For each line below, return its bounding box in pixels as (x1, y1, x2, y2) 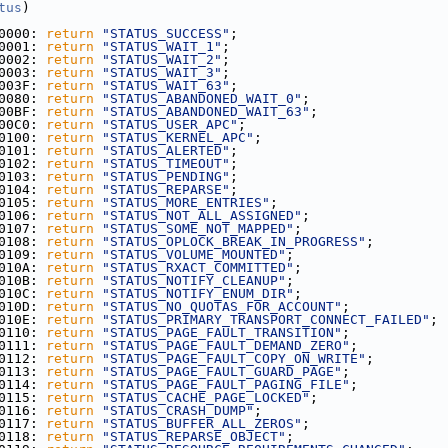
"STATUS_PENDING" (102, 169, 230, 184)
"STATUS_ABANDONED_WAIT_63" (102, 104, 310, 119)
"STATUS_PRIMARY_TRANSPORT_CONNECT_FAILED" (102, 312, 430, 327)
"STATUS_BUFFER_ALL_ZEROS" (102, 416, 302, 431)
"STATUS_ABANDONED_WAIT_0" (102, 91, 302, 106)
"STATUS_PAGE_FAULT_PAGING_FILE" (102, 377, 350, 392)
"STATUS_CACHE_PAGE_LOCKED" (102, 390, 310, 405)
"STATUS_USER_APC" (102, 117, 238, 132)
